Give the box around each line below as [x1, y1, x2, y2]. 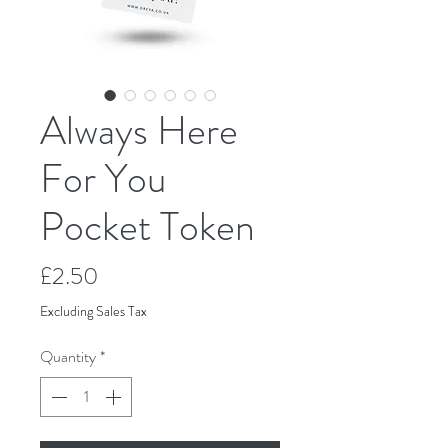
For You [40, 150, 166, 208]
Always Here [40, 102, 238, 160]
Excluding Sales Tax [40, 301, 147, 322]
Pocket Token [40, 198, 255, 256]
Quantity [40, 345, 96, 369]
